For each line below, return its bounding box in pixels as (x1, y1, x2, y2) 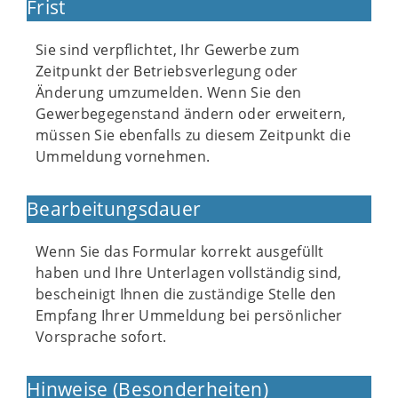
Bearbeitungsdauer (27, 196, 202, 221)
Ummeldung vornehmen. (36, 147, 211, 166)
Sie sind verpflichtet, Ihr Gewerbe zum (36, 40, 300, 60)
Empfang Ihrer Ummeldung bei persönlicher (36, 306, 343, 325)
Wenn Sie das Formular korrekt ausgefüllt (36, 242, 324, 261)
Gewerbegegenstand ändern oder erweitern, (36, 104, 346, 123)
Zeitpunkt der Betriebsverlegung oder (36, 61, 298, 81)
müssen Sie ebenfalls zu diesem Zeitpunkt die (36, 125, 352, 145)
